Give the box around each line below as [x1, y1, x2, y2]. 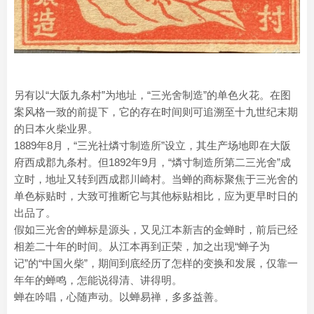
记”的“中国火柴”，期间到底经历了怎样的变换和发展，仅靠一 [14, 257, 298, 270]
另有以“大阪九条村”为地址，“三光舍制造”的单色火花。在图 [14, 89, 291, 102]
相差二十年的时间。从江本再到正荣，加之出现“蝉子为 [14, 240, 270, 253]
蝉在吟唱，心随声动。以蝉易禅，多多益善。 [14, 291, 224, 303]
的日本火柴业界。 [14, 123, 98, 135]
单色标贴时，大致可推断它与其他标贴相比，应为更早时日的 [14, 190, 298, 203]
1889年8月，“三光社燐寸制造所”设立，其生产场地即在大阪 [14, 139, 291, 152]
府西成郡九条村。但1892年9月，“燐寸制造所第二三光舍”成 [14, 156, 291, 169]
